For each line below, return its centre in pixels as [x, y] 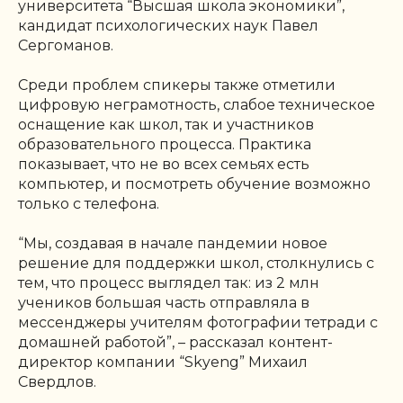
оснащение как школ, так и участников [166, 124]
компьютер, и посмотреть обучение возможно [194, 184]
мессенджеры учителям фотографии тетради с [198, 322]
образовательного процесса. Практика [165, 144]
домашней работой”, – [102, 342]
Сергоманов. [66, 45]
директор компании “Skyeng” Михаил [163, 362]
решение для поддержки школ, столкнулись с [196, 263]
